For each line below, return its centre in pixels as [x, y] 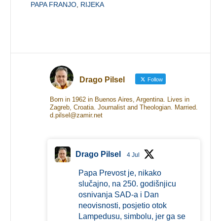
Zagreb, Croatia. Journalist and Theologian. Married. [124, 107]
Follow [154, 79]
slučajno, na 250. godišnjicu [127, 184]
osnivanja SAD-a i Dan [118, 194]
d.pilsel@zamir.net [76, 115]
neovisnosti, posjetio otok [122, 205]
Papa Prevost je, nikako [120, 173]
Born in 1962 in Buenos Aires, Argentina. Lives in [119, 99]
